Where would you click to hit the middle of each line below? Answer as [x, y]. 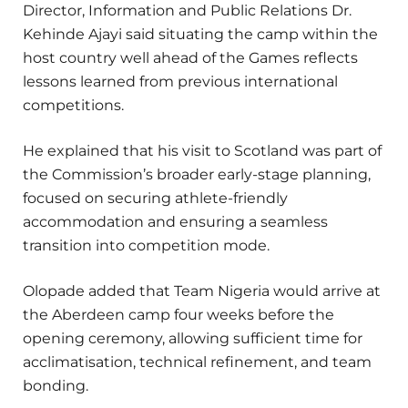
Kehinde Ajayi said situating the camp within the [200, 34]
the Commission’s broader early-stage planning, [197, 175]
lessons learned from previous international [180, 81]
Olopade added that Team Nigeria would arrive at [202, 291]
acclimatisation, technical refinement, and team [197, 362]
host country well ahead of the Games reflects [190, 57]
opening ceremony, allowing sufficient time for [193, 339]
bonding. [56, 386]
